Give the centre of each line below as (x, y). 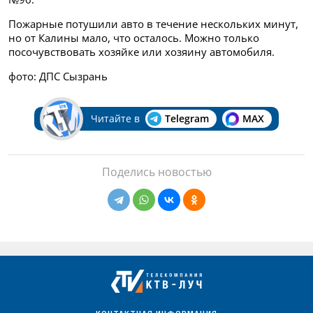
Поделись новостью (156, 172)
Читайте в (115, 119)
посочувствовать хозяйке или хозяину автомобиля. (141, 52)
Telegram (187, 119)
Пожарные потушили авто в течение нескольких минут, (153, 24)
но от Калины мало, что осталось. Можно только (134, 38)
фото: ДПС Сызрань (58, 77)
